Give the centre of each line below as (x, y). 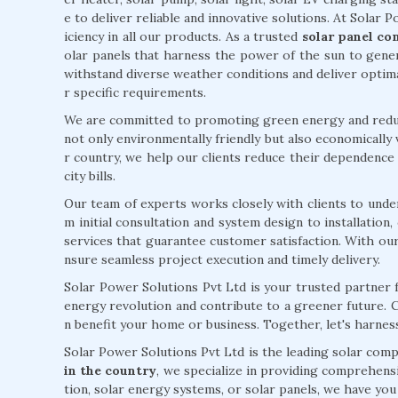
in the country (111, 371)
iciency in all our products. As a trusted (183, 37)
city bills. (90, 176)
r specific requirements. (135, 93)
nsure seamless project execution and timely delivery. (222, 260)
